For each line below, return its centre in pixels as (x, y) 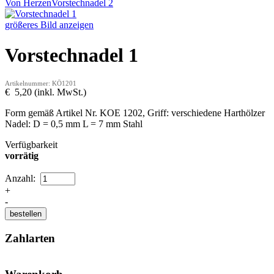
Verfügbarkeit (31, 145)
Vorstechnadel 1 (72, 55)
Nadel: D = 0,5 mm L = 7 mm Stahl (74, 124)
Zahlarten (30, 239)
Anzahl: (21, 179)
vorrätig (22, 156)
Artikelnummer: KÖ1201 (41, 83)
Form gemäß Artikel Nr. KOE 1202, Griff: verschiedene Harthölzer (135, 113)
